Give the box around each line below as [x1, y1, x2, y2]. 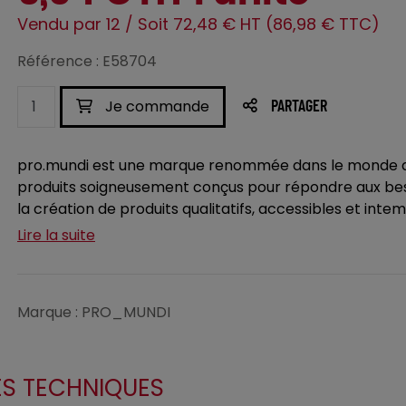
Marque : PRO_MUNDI [17, 302, 170, 323]
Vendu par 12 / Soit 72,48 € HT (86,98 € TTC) [17, 13, 380, 35]
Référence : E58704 [17, 51, 157, 72]
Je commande [101, 96, 209, 117]
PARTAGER [271, 99, 327, 115]
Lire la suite [17, 225, 95, 246]
